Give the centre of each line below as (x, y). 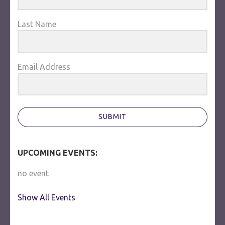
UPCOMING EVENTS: (58, 152)
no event (33, 173)
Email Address (44, 67)
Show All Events (46, 197)
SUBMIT (113, 117)
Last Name (37, 24)
